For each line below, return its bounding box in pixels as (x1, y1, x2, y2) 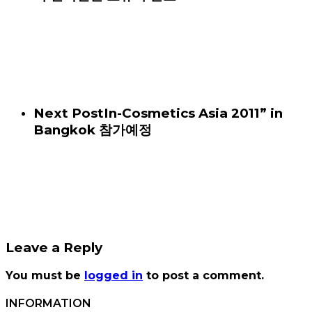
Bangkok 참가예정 (33, 121, 152, 138)
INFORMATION (6, 297, 91, 311)
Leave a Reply (6, 240, 102, 256)
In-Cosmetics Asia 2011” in (104, 104, 283, 121)
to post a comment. (143, 268, 264, 282)
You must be (6, 268, 84, 282)
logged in (84, 268, 143, 282)
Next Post (33, 104, 104, 121)
